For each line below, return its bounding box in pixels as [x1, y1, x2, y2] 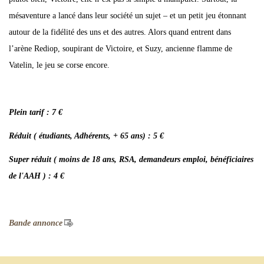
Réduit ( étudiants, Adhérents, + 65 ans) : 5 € [9, 131, 164, 140]
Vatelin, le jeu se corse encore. [9, 61, 110, 70]
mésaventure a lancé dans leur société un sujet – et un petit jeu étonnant [9, 11, 246, 20]
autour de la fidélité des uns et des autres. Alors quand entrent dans [9, 28, 231, 37]
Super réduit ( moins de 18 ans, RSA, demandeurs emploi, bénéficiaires [9, 155, 253, 164]
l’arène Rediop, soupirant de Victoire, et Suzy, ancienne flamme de [9, 44, 232, 53]
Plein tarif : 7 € [9, 108, 65, 117]
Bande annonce [9, 219, 62, 227]
